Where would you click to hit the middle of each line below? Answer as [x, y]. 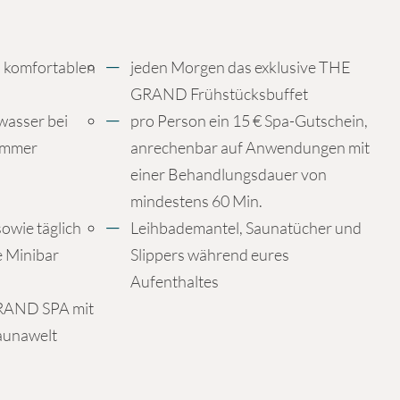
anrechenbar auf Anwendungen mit [250, 147]
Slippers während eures [210, 254]
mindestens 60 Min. [197, 200]
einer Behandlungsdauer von [229, 174]
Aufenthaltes [175, 281]
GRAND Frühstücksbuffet [220, 93]
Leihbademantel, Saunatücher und [246, 227]
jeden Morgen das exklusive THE [241, 67]
